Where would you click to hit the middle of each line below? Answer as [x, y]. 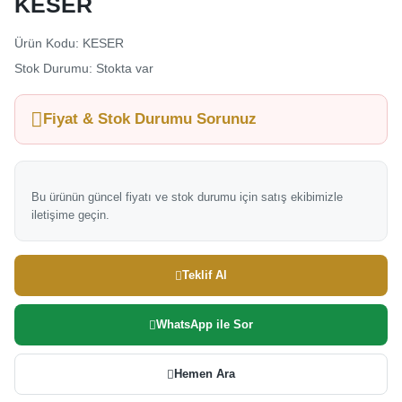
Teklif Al [205, 275]
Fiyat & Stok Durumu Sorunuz [150, 119]
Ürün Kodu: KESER [69, 43]
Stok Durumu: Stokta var [84, 68]
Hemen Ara [205, 374]
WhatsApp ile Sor [205, 324]
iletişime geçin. [70, 215]
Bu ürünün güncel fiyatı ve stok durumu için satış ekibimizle [187, 197]
